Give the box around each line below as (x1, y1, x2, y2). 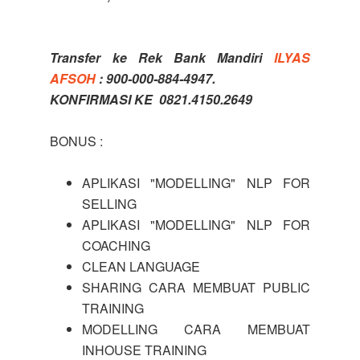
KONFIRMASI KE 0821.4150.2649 (50, 90, 253, 108)
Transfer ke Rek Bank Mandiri (50, 48, 274, 67)
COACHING (82, 236, 151, 255)
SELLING (82, 194, 137, 213)
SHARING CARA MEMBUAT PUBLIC (82, 278, 310, 297)
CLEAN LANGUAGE (82, 257, 201, 276)
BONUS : (50, 132, 104, 150)
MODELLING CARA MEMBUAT (82, 320, 310, 338)
